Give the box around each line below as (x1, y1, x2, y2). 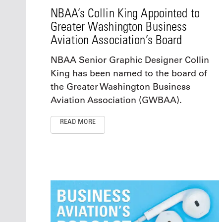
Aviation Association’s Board (51, 32, 182, 47)
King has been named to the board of (51, 67, 207, 79)
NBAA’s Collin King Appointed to (51, 5, 200, 20)
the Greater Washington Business (51, 81, 190, 92)
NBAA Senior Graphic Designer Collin (51, 54, 209, 65)
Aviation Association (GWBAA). (51, 94, 182, 106)
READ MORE (60, 116, 96, 125)
